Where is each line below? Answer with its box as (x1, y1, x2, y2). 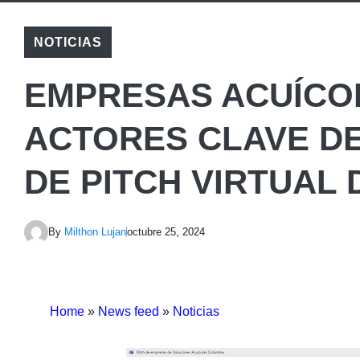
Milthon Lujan (64, 226, 126, 238)
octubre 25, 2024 (127, 226, 205, 238)
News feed (98, 304, 159, 318)
